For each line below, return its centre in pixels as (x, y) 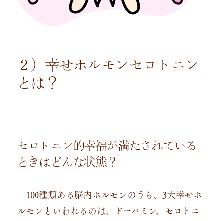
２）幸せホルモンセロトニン (108, 65)
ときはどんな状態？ (67, 162)
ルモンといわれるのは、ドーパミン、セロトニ (108, 210)
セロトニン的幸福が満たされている (107, 146)
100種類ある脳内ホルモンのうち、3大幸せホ (109, 194)
